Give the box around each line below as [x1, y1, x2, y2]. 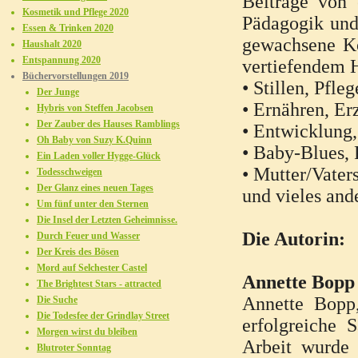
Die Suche [37, 294, 78, 306]
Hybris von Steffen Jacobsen [37, 102, 153, 114]
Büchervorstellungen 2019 [22, 70, 129, 82]
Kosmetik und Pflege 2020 [22, 6, 129, 18]
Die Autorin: [242, 229, 345, 250]
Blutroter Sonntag [37, 342, 111, 354]
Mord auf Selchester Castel [37, 262, 147, 274]
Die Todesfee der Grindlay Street [37, 310, 169, 322]
